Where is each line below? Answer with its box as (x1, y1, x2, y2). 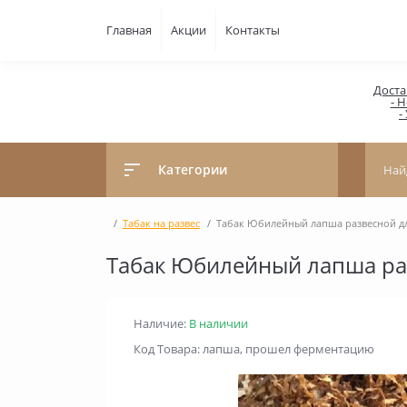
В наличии (189, 315, 248, 332)
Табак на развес (123, 216, 200, 230)
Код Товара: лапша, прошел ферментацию (134, 341, 374, 357)
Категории (158, 161, 228, 178)
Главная (106, 22, 152, 38)
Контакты (225, 22, 280, 38)
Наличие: (134, 315, 189, 332)
